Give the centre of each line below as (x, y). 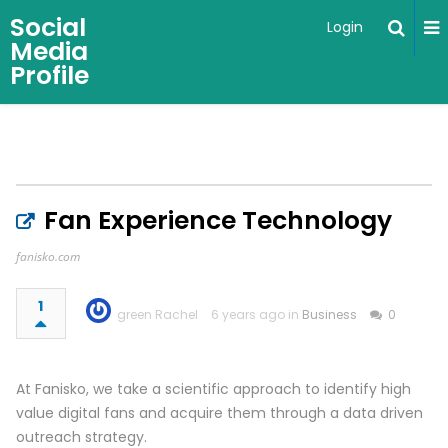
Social (48, 27)
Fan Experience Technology (217, 220)
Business (329, 314)
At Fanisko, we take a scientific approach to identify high (213, 389)
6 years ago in (256, 314)
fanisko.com (47, 256)
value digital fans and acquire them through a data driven (219, 413)
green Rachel (157, 314)
